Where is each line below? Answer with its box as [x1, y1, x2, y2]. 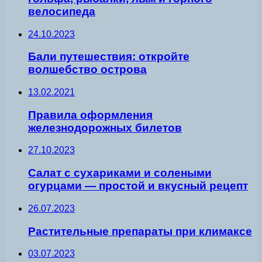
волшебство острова [28, 63, 147, 76]
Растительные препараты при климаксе [28, 225, 252, 237]
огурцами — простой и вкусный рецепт [28, 180, 248, 192]
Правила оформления [28, 108, 153, 121]
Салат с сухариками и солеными [28, 167, 212, 180]
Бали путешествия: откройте [28, 50, 189, 63]
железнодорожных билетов [28, 121, 182, 134]
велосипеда [28, 5, 95, 18]
